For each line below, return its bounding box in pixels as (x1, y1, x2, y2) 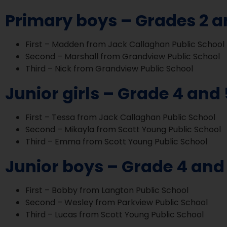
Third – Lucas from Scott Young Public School (25, 208, 204, 220)
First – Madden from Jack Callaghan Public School (25, 38, 224, 50)
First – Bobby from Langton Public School (25, 184, 188, 196)
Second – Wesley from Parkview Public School (25, 196, 208, 208)
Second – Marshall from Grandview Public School (25, 50, 220, 62)
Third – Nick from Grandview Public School (25, 62, 193, 74)
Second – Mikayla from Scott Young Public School (25, 123, 221, 135)
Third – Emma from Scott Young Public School (25, 135, 207, 147)
